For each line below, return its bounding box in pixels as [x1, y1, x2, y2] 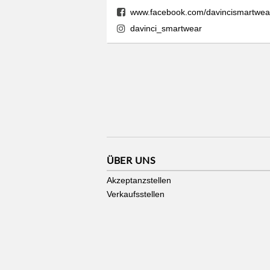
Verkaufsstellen [107, 189, 165, 199]
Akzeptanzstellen [107, 175, 171, 185]
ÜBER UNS [107, 154, 155, 166]
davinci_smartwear [130, 24, 202, 34]
